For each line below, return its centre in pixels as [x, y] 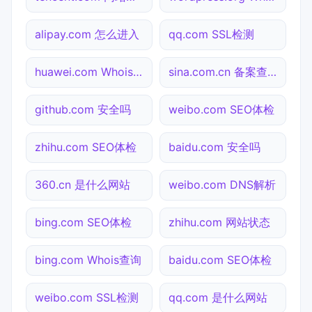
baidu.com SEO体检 [220, 259]
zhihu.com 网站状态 [219, 222]
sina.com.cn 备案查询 [272, 71]
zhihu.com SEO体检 [86, 147]
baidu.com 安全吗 [214, 147]
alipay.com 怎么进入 [87, 34]
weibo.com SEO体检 [221, 109]
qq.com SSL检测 [211, 34]
